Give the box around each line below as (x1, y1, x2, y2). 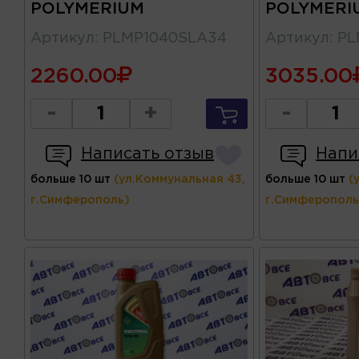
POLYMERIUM (30, 2, 144, 17)
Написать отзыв (81, 147, 214, 162)
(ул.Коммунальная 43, (114, 175, 245, 185)
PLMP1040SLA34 (103, 32, 227, 46)
